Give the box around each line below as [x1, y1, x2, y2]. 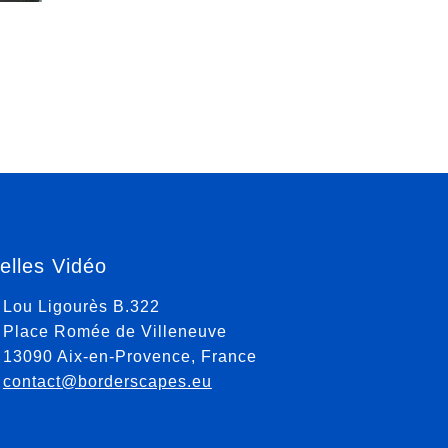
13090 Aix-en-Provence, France [2, 348, 257, 365]
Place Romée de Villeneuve [2, 323, 227, 340]
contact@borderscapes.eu [2, 373, 212, 390]
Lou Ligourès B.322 [2, 298, 160, 315]
